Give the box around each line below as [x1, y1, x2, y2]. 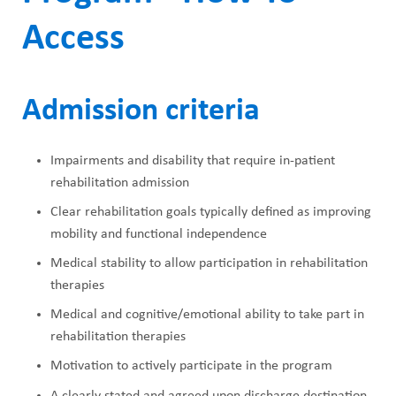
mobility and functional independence [50, 226, 267, 241]
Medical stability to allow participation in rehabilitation [50, 256, 368, 271]
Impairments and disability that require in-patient [50, 153, 335, 168]
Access [22, 19, 125, 58]
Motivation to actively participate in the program [50, 359, 332, 374]
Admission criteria [22, 95, 260, 127]
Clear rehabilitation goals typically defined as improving [50, 204, 371, 219]
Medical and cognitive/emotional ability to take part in [50, 308, 364, 323]
